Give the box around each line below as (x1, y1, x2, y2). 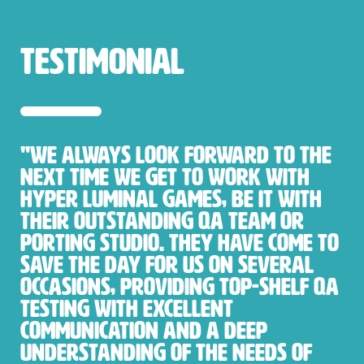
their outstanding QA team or (20, 208, 304, 235)
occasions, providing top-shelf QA (20, 274, 339, 301)
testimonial (20, 42, 184, 82)
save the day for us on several (20, 252, 314, 279)
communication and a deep (20, 318, 267, 344)
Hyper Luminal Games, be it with (20, 186, 322, 213)
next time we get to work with (20, 164, 310, 191)
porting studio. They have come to (20, 230, 339, 257)
